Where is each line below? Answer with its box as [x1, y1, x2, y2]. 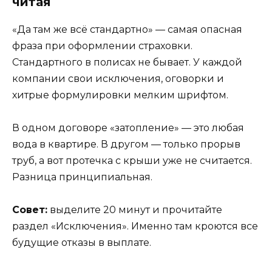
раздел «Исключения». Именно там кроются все [12, 220, 258, 233]
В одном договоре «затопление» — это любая [12, 122, 244, 134]
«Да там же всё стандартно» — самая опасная [12, 24, 242, 35]
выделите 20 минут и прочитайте [47, 204, 222, 216]
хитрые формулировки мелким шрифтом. [12, 89, 228, 101]
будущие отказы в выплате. [12, 237, 151, 249]
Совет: [12, 204, 47, 216]
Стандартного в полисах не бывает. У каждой [12, 56, 242, 68]
